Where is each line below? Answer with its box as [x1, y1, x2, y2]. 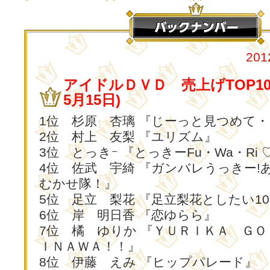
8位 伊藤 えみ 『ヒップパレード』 [39, 255, 257, 269]
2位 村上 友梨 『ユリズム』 [39, 130, 217, 143]
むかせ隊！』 [39, 177, 117, 190]
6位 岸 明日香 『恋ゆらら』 [39, 208, 216, 222]
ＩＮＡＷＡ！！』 [39, 239, 140, 253]
